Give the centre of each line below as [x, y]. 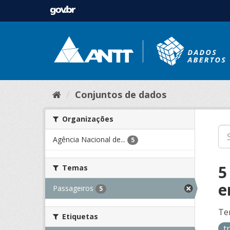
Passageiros [73, 188]
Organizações [87, 119]
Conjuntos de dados [121, 94]
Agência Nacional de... [89, 139]
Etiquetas [79, 217]
